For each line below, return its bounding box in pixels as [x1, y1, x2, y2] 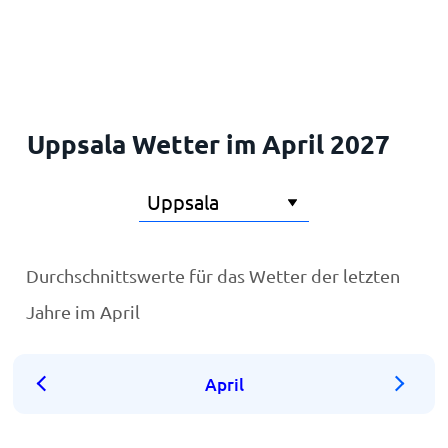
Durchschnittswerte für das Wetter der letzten [26, 265, 401, 286]
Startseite [25, 23, 92, 42]
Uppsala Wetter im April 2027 [26, 127, 390, 160]
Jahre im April [26, 301, 141, 322]
